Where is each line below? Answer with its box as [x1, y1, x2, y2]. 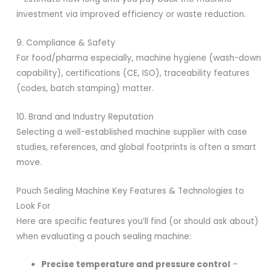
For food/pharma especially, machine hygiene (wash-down [16, 52, 262, 64]
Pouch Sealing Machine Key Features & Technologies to [16, 185, 245, 197]
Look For [16, 200, 51, 212]
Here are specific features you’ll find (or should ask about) [16, 215, 259, 227]
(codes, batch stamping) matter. [16, 82, 154, 94]
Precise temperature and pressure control [41, 259, 231, 271]
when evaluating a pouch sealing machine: [16, 230, 192, 242]
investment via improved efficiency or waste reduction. [16, 8, 246, 20]
